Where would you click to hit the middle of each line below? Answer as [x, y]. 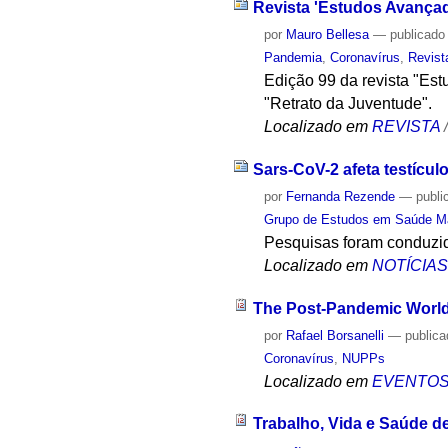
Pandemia [293, 58]
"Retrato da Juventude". [348, 104]
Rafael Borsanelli [335, 335]
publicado [418, 35]
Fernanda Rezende [341, 196]
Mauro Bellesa [328, 35]
